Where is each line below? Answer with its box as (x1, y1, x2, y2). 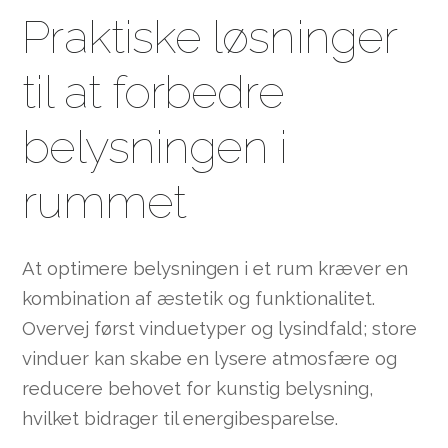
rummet (22, 175, 186, 230)
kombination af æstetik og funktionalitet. (22, 287, 376, 310)
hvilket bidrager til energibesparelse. (22, 407, 339, 430)
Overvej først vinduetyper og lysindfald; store (22, 317, 418, 340)
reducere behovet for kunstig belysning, (22, 377, 375, 400)
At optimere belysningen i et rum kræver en (22, 257, 409, 280)
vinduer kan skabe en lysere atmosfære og (22, 347, 398, 370)
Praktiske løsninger (22, 10, 396, 65)
